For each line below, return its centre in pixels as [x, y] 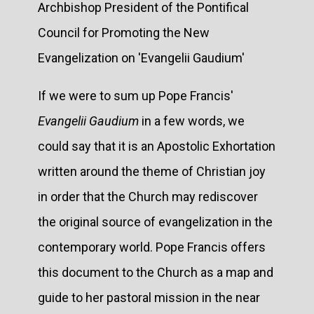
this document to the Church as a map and [156, 272]
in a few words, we [192, 121]
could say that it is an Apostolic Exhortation [157, 146]
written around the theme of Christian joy [152, 171]
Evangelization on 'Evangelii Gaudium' [141, 57]
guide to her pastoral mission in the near [149, 297]
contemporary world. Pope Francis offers [152, 247]
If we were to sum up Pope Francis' [136, 95]
